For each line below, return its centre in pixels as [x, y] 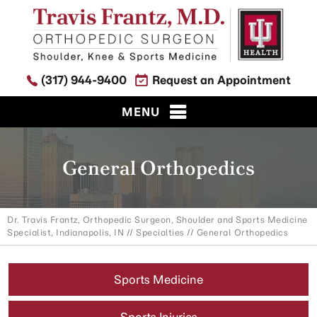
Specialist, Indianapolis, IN [65, 232]
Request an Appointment [221, 80]
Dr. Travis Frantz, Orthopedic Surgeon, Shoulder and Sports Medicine [157, 220]
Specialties [160, 232]
